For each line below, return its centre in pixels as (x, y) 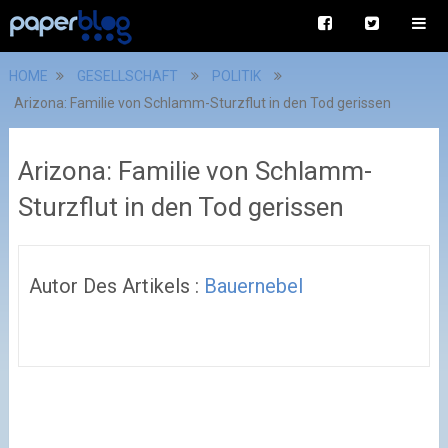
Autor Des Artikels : (116, 286)
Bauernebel (253, 286)
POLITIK (236, 76)
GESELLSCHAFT (127, 76)
